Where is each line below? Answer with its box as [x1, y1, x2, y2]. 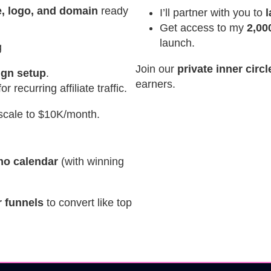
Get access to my [160, 22, 247, 34]
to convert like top [44, 197, 132, 209]
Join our [135, 63, 177, 76]
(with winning [58, 155, 124, 168]
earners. [135, 78, 175, 91]
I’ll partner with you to [160, 7, 266, 19]
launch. [160, 37, 195, 50]
